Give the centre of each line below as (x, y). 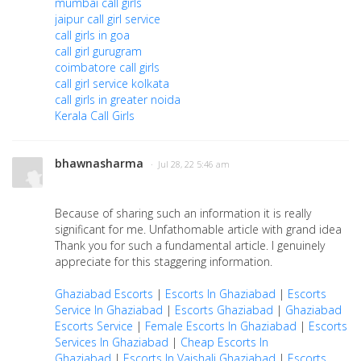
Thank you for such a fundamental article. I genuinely (190, 245)
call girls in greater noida (118, 100)
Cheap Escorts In (224, 342)
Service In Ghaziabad (109, 310)
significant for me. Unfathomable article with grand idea (198, 229)
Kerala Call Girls (95, 116)
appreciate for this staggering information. (164, 261)
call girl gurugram (98, 51)
